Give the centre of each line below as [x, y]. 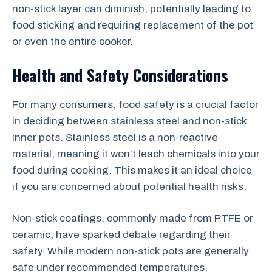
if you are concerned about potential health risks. [129, 186]
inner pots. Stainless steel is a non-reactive [115, 137]
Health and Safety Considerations [120, 75]
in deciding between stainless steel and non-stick [129, 121]
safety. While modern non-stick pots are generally [131, 251]
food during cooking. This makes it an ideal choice [132, 170]
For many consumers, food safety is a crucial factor [135, 104]
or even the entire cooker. [73, 42]
